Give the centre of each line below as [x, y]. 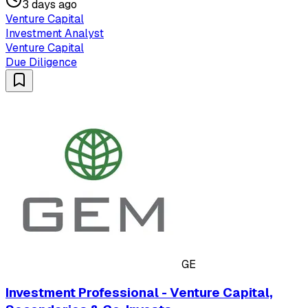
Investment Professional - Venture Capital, [139, 293]
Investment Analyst [55, 33]
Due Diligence [41, 62]
